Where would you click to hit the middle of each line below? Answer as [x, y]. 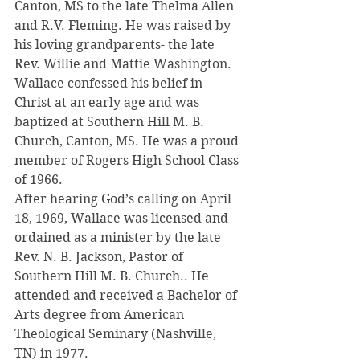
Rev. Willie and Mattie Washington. [123, 63]
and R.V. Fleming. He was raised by [124, 25]
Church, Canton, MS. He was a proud [128, 141]
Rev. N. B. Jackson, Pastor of [100, 256]
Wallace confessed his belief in [110, 83]
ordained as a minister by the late [119, 237]
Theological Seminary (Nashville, [117, 333]
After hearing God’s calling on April [125, 198]
